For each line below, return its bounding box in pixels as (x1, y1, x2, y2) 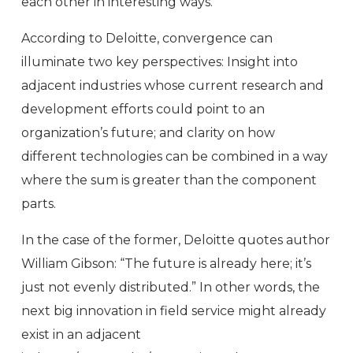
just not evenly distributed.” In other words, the (21, 280, 320, 295)
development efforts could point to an (21, 102, 265, 117)
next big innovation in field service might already (21, 303, 326, 318)
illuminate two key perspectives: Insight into (21, 54, 298, 69)
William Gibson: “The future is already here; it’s (21, 256, 311, 271)
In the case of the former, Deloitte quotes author (21, 232, 330, 247)
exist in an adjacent (21, 327, 141, 342)
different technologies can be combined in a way (21, 149, 328, 164)
